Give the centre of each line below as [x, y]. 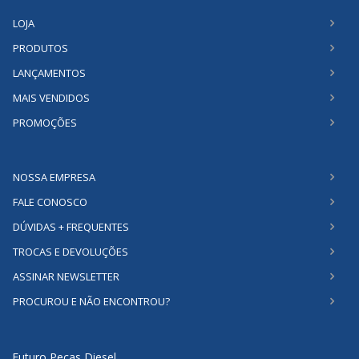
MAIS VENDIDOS [51, 98]
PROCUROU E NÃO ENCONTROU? [91, 302]
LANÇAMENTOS [49, 73]
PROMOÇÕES [45, 123]
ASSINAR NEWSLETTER [66, 277]
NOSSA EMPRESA [54, 177]
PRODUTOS [40, 48]
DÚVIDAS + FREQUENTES [71, 227]
